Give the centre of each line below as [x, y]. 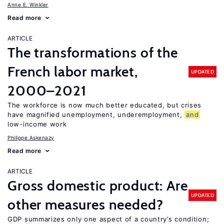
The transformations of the [93, 52]
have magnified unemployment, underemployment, [96, 114]
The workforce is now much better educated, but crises [105, 105]
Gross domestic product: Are [98, 185]
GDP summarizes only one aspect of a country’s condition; [108, 219]
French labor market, [73, 71]
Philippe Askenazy [31, 137]
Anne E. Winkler [28, 4]
